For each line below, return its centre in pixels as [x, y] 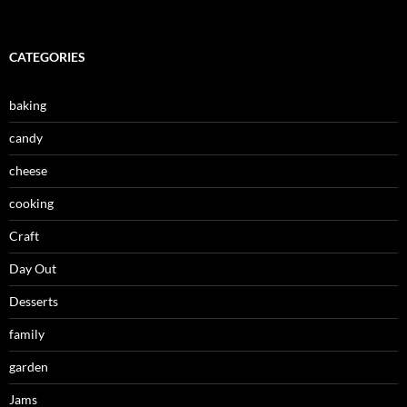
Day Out [33, 268]
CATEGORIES [47, 57]
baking [28, 105]
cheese [28, 170]
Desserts [34, 301]
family [27, 334]
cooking [31, 203]
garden [29, 367]
